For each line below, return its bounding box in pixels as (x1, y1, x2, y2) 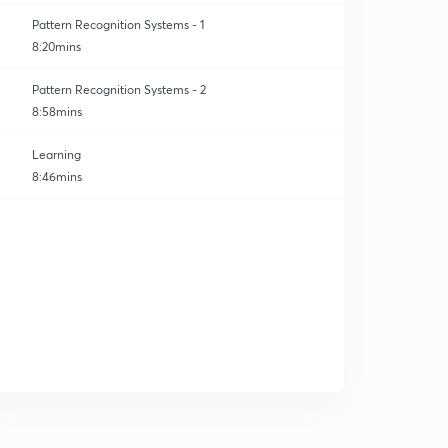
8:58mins (32, 104, 82, 119)
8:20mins (32, 39, 81, 54)
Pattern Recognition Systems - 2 (32, 82, 206, 97)
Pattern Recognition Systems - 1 (32, 17, 204, 32)
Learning (32, 147, 81, 162)
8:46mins (32, 169, 82, 184)
